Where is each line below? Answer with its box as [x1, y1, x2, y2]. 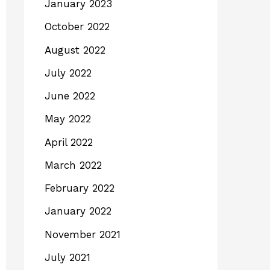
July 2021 [45, 251, 90, 263]
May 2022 [45, 113, 91, 125]
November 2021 [45, 228, 121, 240]
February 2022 [45, 182, 115, 194]
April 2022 [45, 136, 93, 148]
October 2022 [45, 20, 110, 33]
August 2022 [45, 43, 105, 56]
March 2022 [45, 159, 102, 171]
